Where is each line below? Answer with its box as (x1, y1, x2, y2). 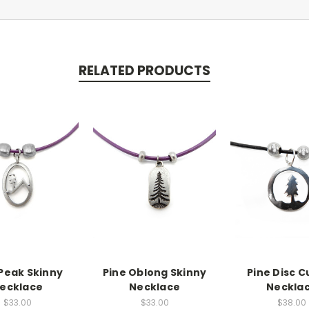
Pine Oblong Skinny (102, 265, 207, 279)
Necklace (129, 279, 180, 294)
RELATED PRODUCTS (78, 61, 210, 80)
